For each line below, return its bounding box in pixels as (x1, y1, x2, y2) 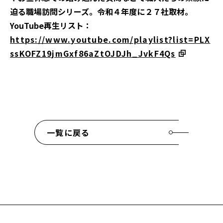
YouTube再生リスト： (10, 19, 92, 31)
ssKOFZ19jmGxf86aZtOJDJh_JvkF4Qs (10, 47, 176, 59)
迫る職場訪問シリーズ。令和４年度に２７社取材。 (10, 5, 193, 17)
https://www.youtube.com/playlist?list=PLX (10, 33, 211, 45)
